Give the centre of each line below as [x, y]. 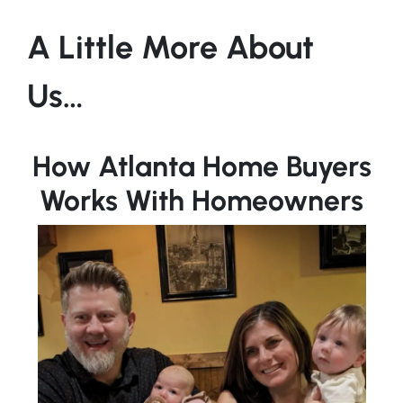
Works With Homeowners [201, 201]
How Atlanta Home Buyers [201, 167]
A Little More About [170, 48]
